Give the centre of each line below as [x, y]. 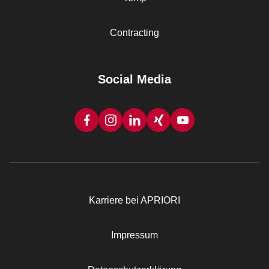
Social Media [134, 79]
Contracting [134, 33]
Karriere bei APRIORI [134, 200]
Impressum [134, 235]
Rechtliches [43, 202]
